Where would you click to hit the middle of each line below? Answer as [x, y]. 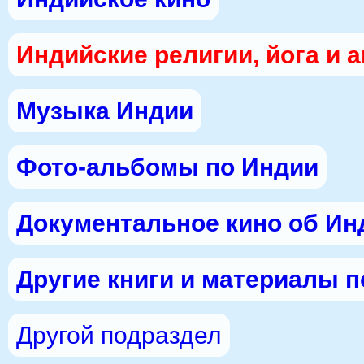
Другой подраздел [119, 335]
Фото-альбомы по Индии [167, 167]
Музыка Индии [105, 111]
